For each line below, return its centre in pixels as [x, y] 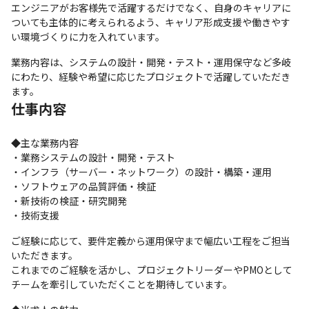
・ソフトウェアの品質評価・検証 [83, 186]
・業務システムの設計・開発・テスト [93, 157]
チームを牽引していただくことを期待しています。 [122, 284]
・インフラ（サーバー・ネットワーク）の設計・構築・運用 [141, 172]
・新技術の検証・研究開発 [69, 201]
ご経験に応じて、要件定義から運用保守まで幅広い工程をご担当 [151, 241]
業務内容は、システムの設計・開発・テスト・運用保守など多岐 [151, 62]
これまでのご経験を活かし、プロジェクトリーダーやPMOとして [152, 270]
